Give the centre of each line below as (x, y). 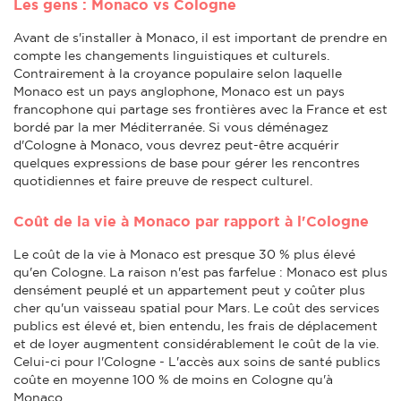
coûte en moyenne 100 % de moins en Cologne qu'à (173, 379)
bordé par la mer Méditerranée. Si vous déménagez (171, 127)
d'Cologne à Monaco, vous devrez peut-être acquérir (176, 145)
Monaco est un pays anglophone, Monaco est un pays (179, 91)
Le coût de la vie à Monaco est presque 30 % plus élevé (184, 254)
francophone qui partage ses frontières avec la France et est (200, 109)
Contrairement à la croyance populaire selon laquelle (178, 73)
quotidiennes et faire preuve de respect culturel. (163, 180)
